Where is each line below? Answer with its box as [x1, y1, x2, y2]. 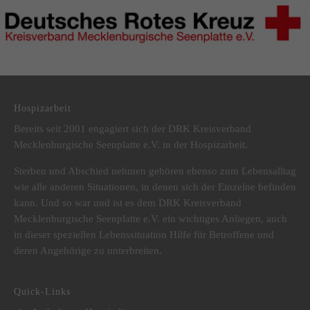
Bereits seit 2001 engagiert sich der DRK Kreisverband [14, 122, 251, 134]
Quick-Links [14, 286, 71, 297]
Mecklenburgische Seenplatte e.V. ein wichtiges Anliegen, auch [14, 212, 287, 224]
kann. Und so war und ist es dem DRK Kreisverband [14, 197, 241, 208]
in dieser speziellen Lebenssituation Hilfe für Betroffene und [14, 228, 274, 240]
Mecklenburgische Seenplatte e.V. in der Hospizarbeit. [14, 138, 248, 150]
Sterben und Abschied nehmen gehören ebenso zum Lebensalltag [14, 165, 296, 176]
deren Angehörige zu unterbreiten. [14, 244, 162, 256]
